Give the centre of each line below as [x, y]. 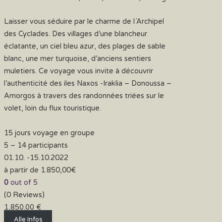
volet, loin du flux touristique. [53, 108]
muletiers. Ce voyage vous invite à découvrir [79, 71]
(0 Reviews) [25, 195]
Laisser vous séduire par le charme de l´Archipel [84, 21]
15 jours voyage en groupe [50, 133]
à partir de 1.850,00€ [40, 170]
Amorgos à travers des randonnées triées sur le [84, 96]
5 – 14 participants [36, 145]
